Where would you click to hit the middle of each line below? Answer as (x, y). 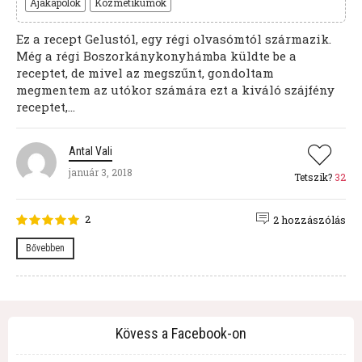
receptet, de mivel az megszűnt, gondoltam (145, 72)
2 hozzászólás (309, 219)
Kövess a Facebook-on (181, 333)
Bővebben (45, 248)
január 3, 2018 (101, 172)
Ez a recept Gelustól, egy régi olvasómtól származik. (174, 38)
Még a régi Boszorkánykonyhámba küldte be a (156, 55)
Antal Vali (90, 151)
